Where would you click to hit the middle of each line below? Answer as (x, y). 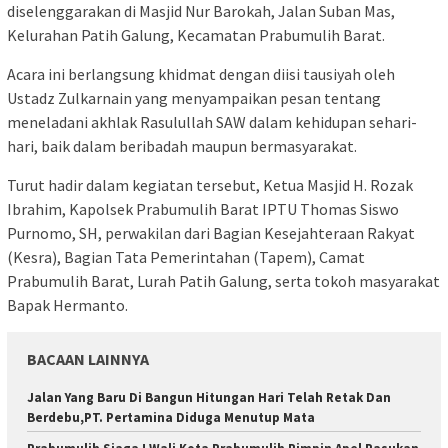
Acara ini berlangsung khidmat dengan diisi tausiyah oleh (201, 73)
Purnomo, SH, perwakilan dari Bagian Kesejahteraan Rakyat (211, 232)
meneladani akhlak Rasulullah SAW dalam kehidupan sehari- (212, 121)
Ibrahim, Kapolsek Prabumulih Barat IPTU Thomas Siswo (203, 208)
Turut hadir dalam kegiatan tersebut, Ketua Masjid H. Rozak (210, 184)
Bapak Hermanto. (67, 304)
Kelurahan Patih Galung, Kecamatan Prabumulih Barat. (196, 34)
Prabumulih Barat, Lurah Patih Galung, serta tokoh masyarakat (223, 280)
